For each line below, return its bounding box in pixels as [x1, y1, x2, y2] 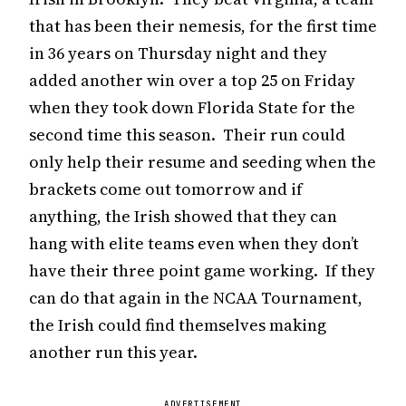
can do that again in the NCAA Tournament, [29, 285, 362, 309]
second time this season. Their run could [29, 122, 345, 146]
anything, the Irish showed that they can [29, 204, 337, 227]
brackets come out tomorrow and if [29, 177, 303, 200]
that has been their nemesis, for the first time [29, 14, 377, 37]
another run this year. [29, 340, 198, 363]
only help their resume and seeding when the [29, 150, 376, 173]
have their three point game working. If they [29, 258, 375, 282]
